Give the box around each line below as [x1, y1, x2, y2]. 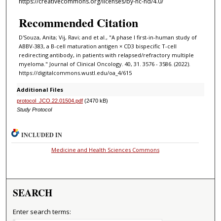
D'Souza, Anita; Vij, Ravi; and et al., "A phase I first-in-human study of [18, 33, 197, 41]
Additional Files [16, 85, 63, 93]
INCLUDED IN [21, 130, 63, 139]
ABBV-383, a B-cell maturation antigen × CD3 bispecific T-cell [18, 42, 177, 50]
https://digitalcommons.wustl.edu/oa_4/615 [18, 69, 132, 76]
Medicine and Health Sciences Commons [51, 146, 159, 153]
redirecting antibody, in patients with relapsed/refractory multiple [18, 51, 194, 59]
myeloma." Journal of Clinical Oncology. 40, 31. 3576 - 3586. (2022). [18, 60, 190, 68]
